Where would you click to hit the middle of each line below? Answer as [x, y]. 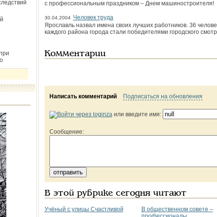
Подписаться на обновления [163, 96]
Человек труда [93, 17]
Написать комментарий [83, 96]
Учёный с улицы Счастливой [84, 209]
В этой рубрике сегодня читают [115, 194]
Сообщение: [66, 132]
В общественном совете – [177, 209]
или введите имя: [137, 114]
